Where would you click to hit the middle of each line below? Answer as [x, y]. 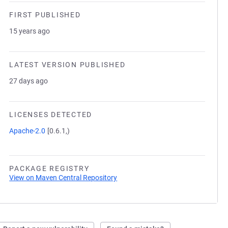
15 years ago [30, 31]
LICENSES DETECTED [51, 115]
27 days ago [29, 81]
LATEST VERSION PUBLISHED [67, 65]
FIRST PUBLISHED [45, 15]
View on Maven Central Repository [63, 178]
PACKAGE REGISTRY [49, 168]
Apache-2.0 [27, 131]
